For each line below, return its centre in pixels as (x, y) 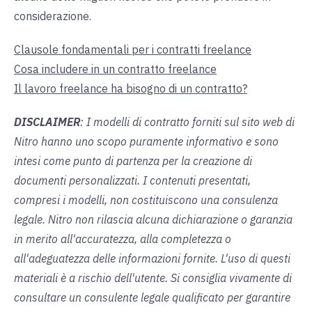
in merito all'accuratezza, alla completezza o (123, 239)
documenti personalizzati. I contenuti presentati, (132, 181)
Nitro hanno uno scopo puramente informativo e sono (146, 142)
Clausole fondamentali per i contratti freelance (133, 50)
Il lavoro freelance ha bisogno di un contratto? (131, 89)
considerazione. (53, 16)
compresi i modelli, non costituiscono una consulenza (146, 200)
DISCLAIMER (47, 122)
